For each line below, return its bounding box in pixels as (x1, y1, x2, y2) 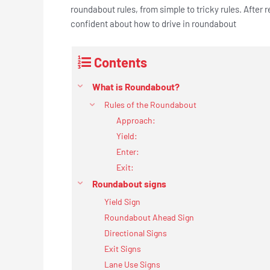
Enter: (116, 146, 139, 157)
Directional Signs (104, 227, 167, 238)
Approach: (116, 115, 157, 125)
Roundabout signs (92, 178, 166, 189)
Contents (94, 54, 147, 70)
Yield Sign (104, 196, 140, 207)
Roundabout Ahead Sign (104, 212, 194, 222)
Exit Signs (104, 243, 141, 254)
